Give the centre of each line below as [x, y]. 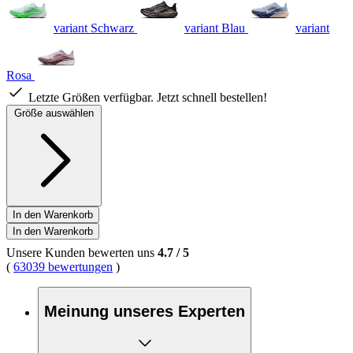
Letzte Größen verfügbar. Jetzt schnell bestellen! [148, 98]
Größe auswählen [54, 113]
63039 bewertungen [63, 267]
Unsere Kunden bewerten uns [82, 253]
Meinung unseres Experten [145, 311]
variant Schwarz [94, 28]
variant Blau [215, 28]
